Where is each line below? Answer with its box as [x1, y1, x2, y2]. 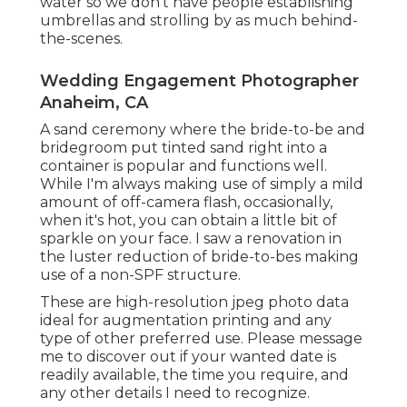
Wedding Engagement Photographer [40, 71, 359, 92]
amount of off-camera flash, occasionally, [40, 194, 333, 212]
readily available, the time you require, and [40, 366, 349, 384]
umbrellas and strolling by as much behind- [40, 12, 358, 30]
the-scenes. [40, 30, 123, 48]
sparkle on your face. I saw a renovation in [40, 230, 342, 248]
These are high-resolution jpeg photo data [40, 293, 349, 312]
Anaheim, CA [40, 93, 148, 114]
